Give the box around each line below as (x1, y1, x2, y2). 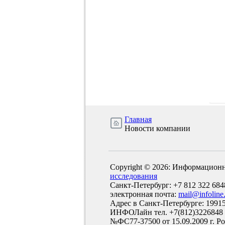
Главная (125, 115, 152, 124)
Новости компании (125, 124, 190, 133)
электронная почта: (110, 190, 178, 198)
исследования (110, 172, 157, 180)
